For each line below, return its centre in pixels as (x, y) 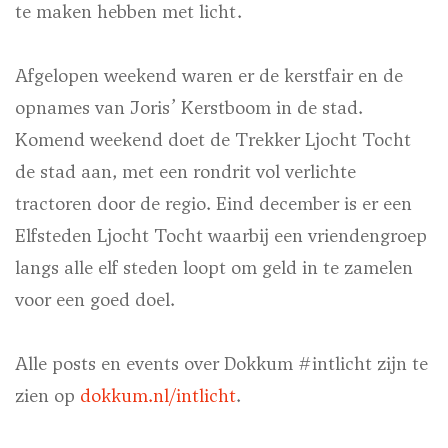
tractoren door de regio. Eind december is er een (213, 203)
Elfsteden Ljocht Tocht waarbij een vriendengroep (221, 235)
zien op (47, 395)
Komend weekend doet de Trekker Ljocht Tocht (213, 139)
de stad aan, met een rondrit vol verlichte (185, 171)
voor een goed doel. (95, 299)
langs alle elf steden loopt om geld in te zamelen (214, 267)
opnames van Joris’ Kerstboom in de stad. (189, 107)
